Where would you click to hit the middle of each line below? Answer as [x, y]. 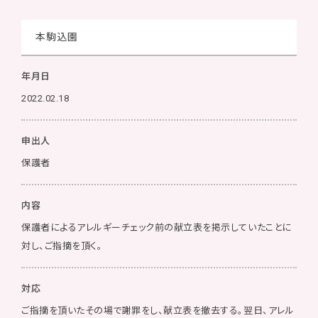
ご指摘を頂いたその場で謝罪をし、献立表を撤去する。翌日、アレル [158, 311]
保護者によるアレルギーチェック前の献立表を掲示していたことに [157, 227]
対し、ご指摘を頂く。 [62, 246]
